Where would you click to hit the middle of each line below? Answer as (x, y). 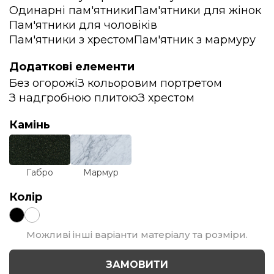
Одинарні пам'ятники (72, 10)
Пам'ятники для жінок (198, 10)
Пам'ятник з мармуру (195, 39)
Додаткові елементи (72, 66)
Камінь (30, 124)
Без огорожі (43, 83)
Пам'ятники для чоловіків (83, 25)
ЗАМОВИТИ (137, 265)
